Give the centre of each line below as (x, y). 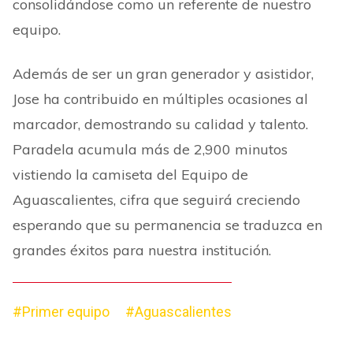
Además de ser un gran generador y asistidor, (163, 74)
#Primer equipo (61, 312)
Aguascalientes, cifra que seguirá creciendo (156, 200)
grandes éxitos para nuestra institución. (142, 250)
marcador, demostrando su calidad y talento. (160, 124)
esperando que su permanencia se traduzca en (167, 225)
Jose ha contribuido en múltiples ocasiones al (160, 99)
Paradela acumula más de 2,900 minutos (150, 149)
